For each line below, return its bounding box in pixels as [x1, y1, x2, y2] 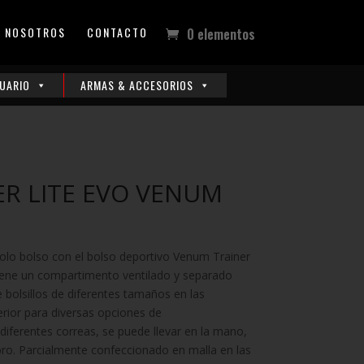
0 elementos [186, 24, 255, 44]
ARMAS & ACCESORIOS [80, 76, 193, 93]
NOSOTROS [4, 24, 66, 41]
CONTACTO [86, 24, 148, 41]
